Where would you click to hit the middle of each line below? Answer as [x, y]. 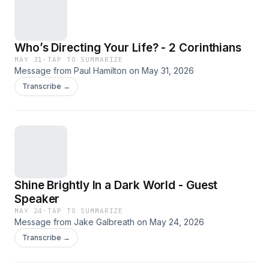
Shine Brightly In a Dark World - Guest [116, 185]
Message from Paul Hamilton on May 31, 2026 [104, 71]
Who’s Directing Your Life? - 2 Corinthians [201, 48]
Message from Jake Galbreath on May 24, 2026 [109, 222]
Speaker [37, 199]
